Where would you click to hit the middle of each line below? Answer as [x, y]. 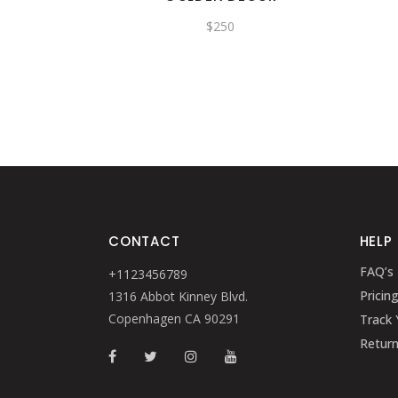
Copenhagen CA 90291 [174, 318]
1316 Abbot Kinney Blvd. [178, 296]
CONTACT [144, 241]
